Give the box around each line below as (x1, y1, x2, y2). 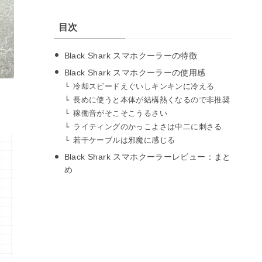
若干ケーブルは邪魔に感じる (73, 136, 175, 145)
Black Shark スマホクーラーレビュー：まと (64, 152, 231, 162)
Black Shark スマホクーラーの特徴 (64, 50, 198, 60)
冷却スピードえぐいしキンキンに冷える (73, 82, 215, 91)
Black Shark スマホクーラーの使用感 (64, 67, 206, 77)
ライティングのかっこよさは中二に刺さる (73, 123, 222, 132)
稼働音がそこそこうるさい (73, 109, 168, 118)
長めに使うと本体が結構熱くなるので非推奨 (73, 95, 230, 104)
